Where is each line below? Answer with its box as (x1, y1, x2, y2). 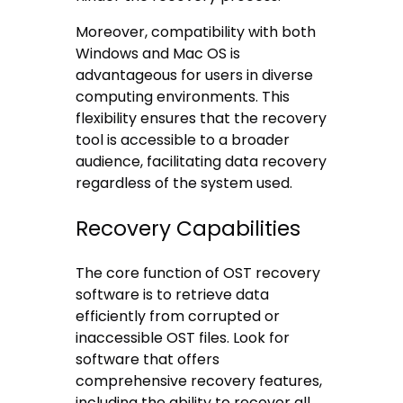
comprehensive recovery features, (76, 370, 323, 391)
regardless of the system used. (76, 173, 293, 194)
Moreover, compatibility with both (76, 22, 317, 43)
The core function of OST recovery (76, 262, 321, 283)
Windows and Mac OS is (76, 43, 241, 65)
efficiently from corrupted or (76, 305, 281, 327)
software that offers (76, 348, 220, 370)
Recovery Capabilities (76, 213, 301, 243)
